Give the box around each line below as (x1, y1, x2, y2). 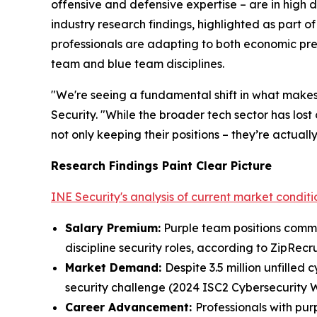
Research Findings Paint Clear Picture (51, 158, 272, 173)
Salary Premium (65, 221, 158, 236)
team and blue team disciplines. (51, 57, 224, 71)
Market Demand (65, 260, 158, 275)
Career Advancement (65, 300, 189, 315)
